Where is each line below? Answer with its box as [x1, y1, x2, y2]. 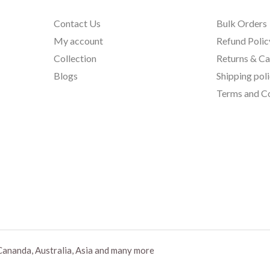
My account [54, 34, 104, 46]
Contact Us [54, 17, 101, 29]
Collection [54, 52, 97, 64]
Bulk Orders [216, 17, 267, 29]
